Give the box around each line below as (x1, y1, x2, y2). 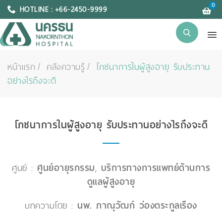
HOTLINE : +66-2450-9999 (19, 3, 107, 16)
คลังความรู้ (47, 59, 85, 75)
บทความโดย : (25, 198, 78, 214)
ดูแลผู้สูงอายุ (87, 174, 135, 189)
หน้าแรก (7, 59, 35, 75)
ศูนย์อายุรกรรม (37, 160, 95, 175)
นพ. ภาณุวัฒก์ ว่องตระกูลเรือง (77, 198, 197, 213)
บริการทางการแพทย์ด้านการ (101, 160, 210, 175)
